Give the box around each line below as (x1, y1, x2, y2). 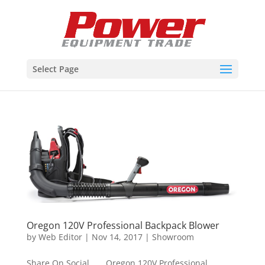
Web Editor (38, 231, 82, 243)
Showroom (151, 231, 194, 243)
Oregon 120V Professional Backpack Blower (26, 219, 219, 232)
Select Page (32, 63, 79, 75)
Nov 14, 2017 (91, 231, 143, 243)
